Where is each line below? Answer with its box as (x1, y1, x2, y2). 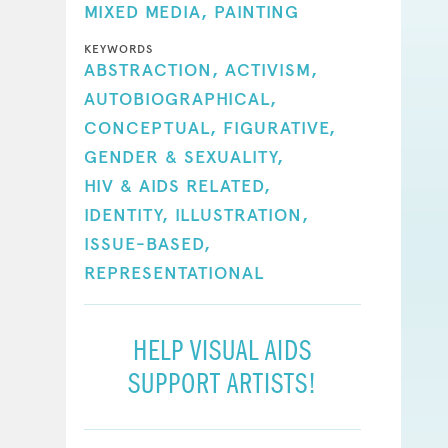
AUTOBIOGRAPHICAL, (83, 87, 277, 110)
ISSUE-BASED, (83, 232, 211, 255)
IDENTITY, (83, 203, 169, 226)
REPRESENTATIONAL (83, 261, 264, 284)
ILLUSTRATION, (174, 203, 309, 226)
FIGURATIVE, (222, 116, 336, 139)
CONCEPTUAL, (83, 116, 217, 139)
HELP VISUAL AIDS (132, 332, 312, 368)
